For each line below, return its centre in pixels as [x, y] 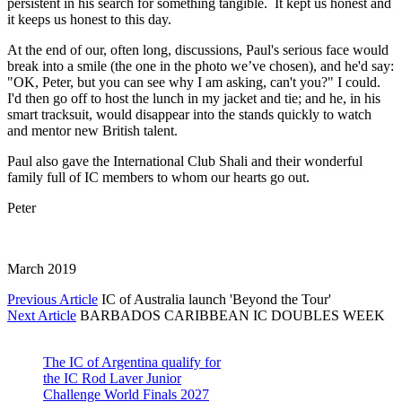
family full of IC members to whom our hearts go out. [158, 177]
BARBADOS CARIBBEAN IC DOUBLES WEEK [232, 315]
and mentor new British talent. [92, 130]
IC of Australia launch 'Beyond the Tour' [216, 299]
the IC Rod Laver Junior [112, 378]
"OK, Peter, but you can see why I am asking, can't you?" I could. [196, 82]
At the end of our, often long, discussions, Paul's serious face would [198, 49]
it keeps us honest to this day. [91, 19]
